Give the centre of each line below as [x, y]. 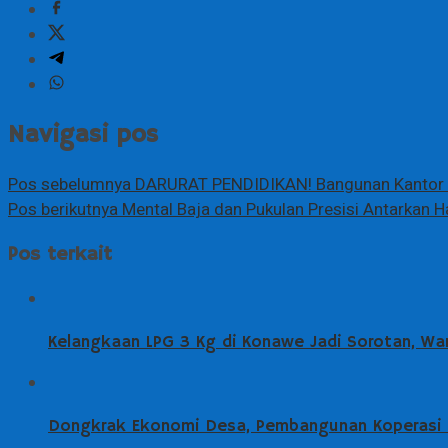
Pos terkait [60, 255]
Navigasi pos [83, 135]
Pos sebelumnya [69, 185]
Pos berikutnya [63, 210]
